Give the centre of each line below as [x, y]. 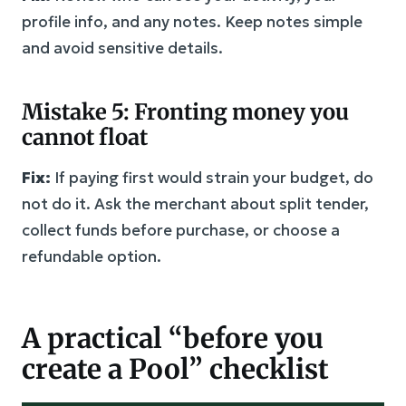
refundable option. [92, 256]
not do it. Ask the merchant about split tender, [195, 203]
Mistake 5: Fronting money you [185, 111]
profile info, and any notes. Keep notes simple [192, 21]
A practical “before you [173, 338]
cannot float [85, 137]
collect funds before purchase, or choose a [181, 230]
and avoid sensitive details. [122, 48]
